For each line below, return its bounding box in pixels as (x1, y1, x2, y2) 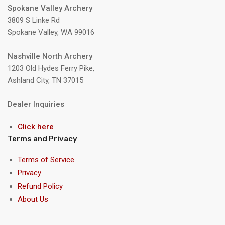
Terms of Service (18, 155, 74, 164)
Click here (18, 122, 54, 132)
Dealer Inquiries (8, 100, 64, 109)
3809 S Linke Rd (8, 16, 60, 25)
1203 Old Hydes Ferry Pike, (8, 64, 94, 73)
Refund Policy (18, 181, 63, 191)
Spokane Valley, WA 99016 (8, 28, 94, 37)
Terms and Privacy (8, 134, 77, 143)
